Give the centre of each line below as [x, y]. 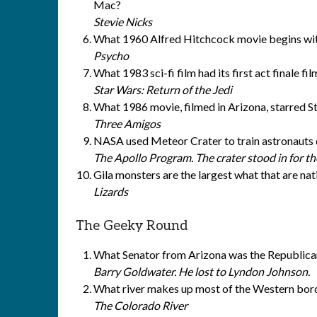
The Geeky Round [132, 226]
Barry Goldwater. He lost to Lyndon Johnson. [202, 271]
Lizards [111, 191]
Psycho [111, 56]
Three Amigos [127, 123]
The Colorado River [140, 305]
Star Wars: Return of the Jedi [163, 90]
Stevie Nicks [123, 22]
